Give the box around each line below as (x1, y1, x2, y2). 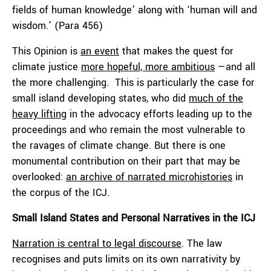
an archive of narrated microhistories (66, 170, 232, 184)
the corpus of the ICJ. (12, 186, 113, 200)
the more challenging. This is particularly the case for (12, 76, 255, 90)
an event (80, 44, 119, 58)
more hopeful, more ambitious (81, 60, 215, 74)
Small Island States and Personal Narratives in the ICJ (12, 211, 255, 225)
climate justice (12, 60, 81, 74)
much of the (189, 91, 243, 105)
